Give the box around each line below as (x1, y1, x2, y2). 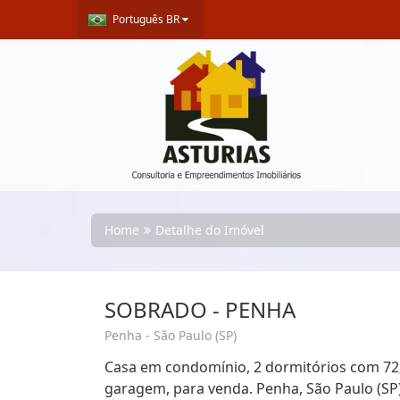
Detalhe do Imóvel (155, 221, 264, 238)
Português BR (112, 11, 179, 27)
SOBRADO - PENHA (104, 295, 296, 324)
